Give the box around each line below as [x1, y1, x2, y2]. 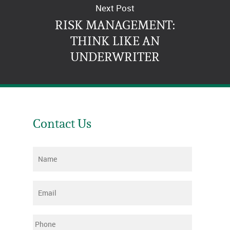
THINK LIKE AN [70, 32, 160, 49]
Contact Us [33, 116, 91, 131]
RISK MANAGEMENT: [55, 16, 175, 33]
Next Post [95, 2, 135, 14]
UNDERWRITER [70, 48, 160, 65]
